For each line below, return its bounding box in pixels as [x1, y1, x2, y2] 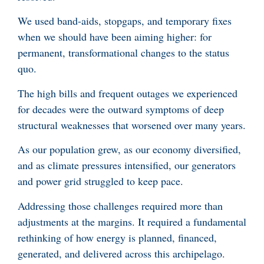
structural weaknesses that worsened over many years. [18, 117, 246, 132]
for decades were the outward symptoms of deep [18, 101, 224, 116]
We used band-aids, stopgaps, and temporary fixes [18, 14, 232, 28]
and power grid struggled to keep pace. [18, 174, 183, 189]
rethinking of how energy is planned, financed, [18, 230, 217, 245]
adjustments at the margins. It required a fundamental [18, 214, 246, 229]
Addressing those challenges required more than [18, 198, 223, 213]
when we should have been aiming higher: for [18, 29, 212, 44]
